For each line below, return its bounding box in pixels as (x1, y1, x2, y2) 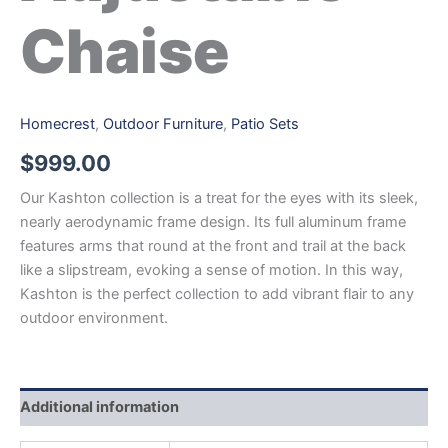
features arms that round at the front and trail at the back (20, 236, 406, 255)
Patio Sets (231, 114, 299, 133)
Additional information (20, 398, 179, 417)
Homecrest (20, 114, 95, 133)
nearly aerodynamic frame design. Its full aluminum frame (20, 212, 406, 231)
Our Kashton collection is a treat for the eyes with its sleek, (20, 188, 418, 207)
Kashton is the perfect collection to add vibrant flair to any (20, 284, 414, 303)
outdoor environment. (20, 308, 168, 327)
